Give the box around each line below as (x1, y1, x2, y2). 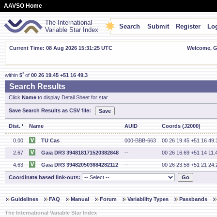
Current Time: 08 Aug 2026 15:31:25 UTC (9, 45, 112, 51)
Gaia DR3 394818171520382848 (41, 150, 119, 155)
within (5, 72, 19, 78)
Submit (147, 23, 169, 30)
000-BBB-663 (124, 138, 156, 143)
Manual (71, 196, 89, 202)
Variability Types (127, 196, 169, 202)
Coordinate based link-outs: (9, 174, 80, 180)
